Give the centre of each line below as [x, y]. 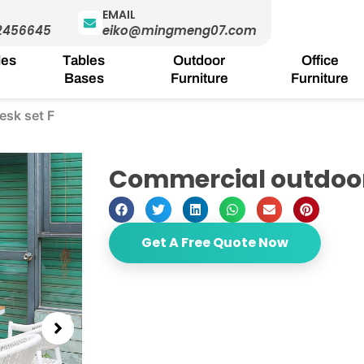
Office [320, 60]
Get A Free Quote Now [214, 242]
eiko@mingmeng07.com [179, 31]
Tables [84, 60]
